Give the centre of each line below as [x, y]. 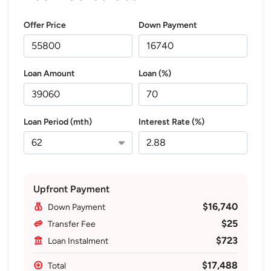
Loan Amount [49, 73]
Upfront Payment [71, 189]
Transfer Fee [72, 224]
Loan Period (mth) [58, 122]
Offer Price [45, 25]
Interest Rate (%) [171, 122]
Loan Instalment [78, 241]
